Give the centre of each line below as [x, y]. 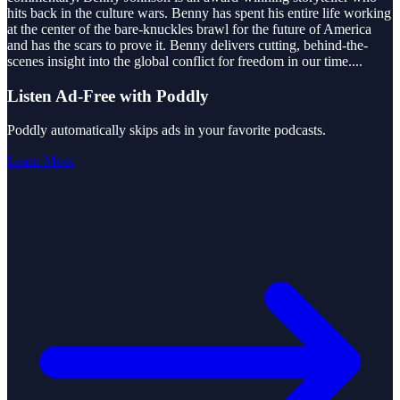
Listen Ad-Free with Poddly [108, 96]
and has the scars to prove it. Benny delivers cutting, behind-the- [187, 45]
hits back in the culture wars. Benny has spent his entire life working [199, 12]
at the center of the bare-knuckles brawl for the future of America [189, 29]
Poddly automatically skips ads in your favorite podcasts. [167, 130]
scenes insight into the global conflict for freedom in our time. [179, 61]
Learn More [41, 161]
